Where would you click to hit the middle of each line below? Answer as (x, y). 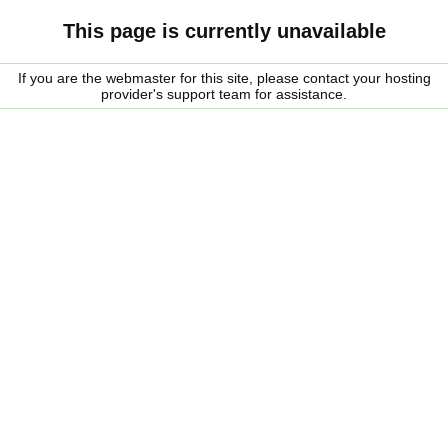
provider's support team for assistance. (224, 94)
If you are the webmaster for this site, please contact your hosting (224, 78)
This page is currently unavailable (224, 31)
